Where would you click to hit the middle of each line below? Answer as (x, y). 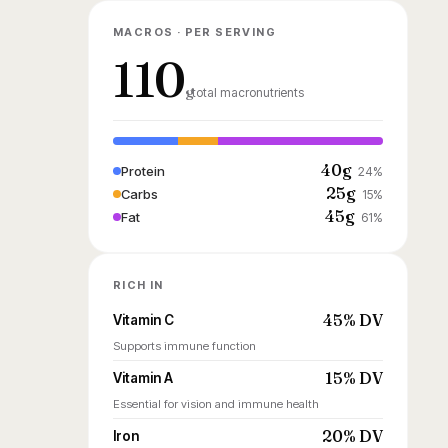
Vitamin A (143, 378)
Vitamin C (143, 320)
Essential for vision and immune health (216, 404)
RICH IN (138, 285)
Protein (143, 170)
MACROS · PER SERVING (194, 32)
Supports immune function (184, 346)
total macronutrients (248, 93)
